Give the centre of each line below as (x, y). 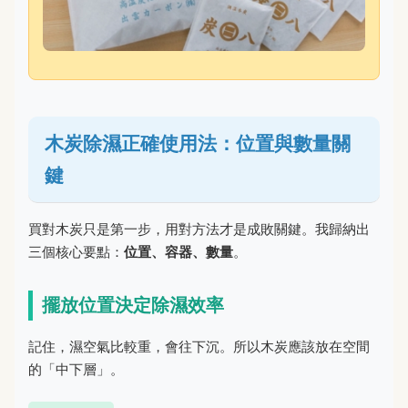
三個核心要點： (76, 251)
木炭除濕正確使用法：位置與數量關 (198, 143)
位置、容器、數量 (178, 251)
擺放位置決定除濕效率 (133, 305)
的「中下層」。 (76, 369)
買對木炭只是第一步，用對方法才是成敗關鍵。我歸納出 (199, 229)
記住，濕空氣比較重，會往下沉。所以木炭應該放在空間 (199, 346)
